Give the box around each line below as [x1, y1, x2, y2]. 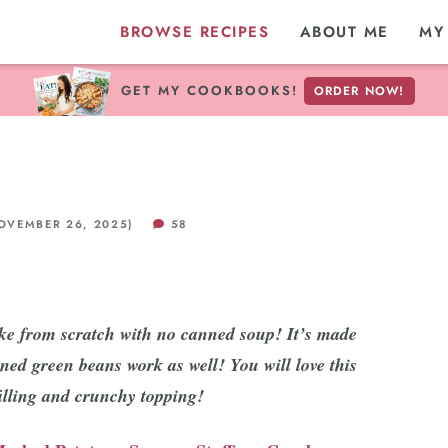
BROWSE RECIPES [120, 21, 269, 43]
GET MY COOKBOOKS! [121, 81, 304, 100]
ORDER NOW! [313, 82, 405, 100]
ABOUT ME [299, 21, 389, 43]
